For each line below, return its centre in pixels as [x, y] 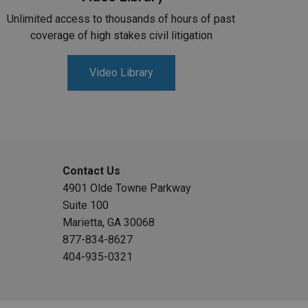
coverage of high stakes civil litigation [121, 36]
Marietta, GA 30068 [109, 223]
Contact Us [92, 171]
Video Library [121, 73]
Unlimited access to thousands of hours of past [121, 19]
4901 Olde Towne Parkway [127, 188]
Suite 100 [86, 206]
